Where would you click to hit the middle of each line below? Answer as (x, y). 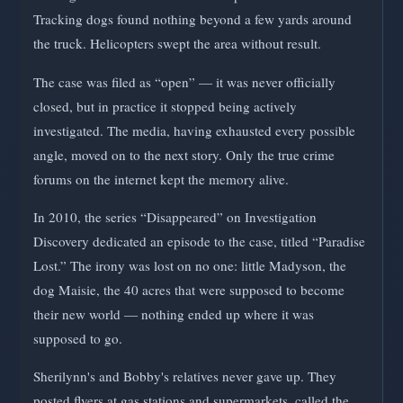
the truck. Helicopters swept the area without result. (177, 44)
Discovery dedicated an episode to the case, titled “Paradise (199, 241)
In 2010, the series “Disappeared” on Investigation (175, 216)
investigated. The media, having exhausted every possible (194, 130)
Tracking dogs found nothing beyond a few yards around (193, 19)
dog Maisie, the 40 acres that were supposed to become (189, 289)
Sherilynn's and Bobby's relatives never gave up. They (185, 376)
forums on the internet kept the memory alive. (161, 179)
